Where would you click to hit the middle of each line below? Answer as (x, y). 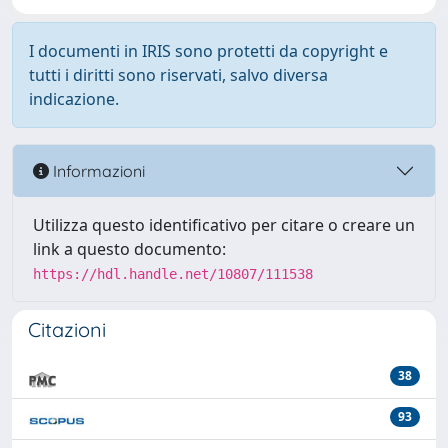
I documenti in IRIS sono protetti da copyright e (208, 51)
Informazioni (97, 170)
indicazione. (74, 99)
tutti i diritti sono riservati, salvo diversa (178, 75)
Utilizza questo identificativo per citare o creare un (224, 225)
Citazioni (67, 329)
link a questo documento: (129, 249)
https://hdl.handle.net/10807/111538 (173, 274)
